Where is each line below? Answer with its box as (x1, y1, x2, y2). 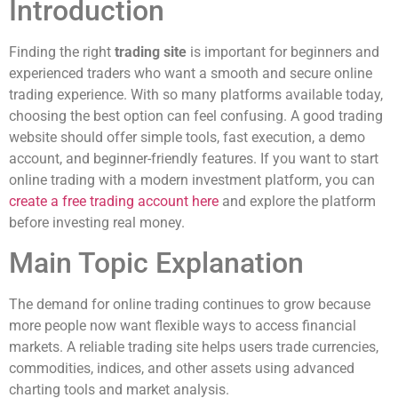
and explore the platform (219, 192, 376, 210)
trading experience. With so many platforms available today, (9, 85, 383, 103)
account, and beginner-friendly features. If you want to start (9, 149, 378, 167)
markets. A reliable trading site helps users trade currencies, (9, 338, 378, 356)
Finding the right (9, 43, 115, 60)
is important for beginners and (187, 43, 379, 60)
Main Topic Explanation (9, 246, 304, 281)
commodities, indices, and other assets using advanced (9, 360, 354, 378)
